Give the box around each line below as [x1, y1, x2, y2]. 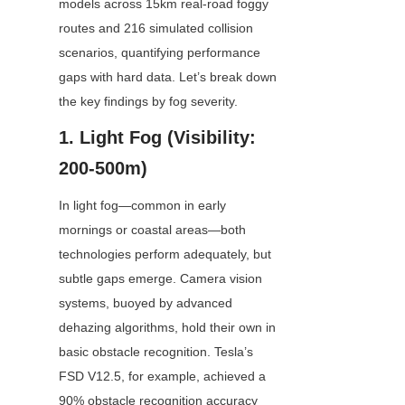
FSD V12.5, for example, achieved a [59, 369, 266, 384]
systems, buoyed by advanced [59, 296, 232, 311]
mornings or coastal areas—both [59, 222, 246, 238]
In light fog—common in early [59, 198, 226, 213]
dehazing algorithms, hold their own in [59, 320, 276, 335]
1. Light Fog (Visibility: [59, 127, 256, 148]
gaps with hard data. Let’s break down [59, 70, 277, 85]
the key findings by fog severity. [59, 94, 241, 109]
